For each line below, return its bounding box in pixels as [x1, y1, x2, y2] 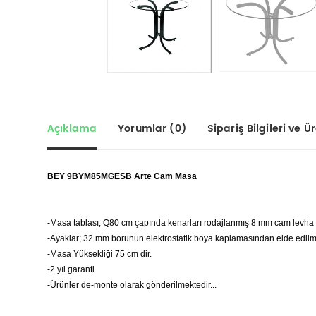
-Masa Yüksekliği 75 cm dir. [47, 249, 152, 259]
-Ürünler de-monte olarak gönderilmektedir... [47, 280, 217, 290]
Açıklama [47, 121, 97, 137]
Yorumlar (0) [118, 121, 186, 137]
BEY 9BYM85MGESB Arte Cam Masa [47, 171, 197, 181]
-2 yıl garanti [47, 265, 95, 274]
